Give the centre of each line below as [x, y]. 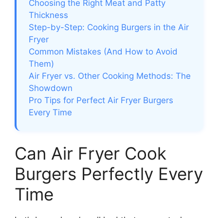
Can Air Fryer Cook [91, 153]
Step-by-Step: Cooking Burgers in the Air [109, 27]
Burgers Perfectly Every [109, 173]
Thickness [48, 15]
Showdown [51, 88]
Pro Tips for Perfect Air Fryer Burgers [101, 100]
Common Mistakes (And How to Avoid [103, 51]
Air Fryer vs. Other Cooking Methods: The [110, 76]
